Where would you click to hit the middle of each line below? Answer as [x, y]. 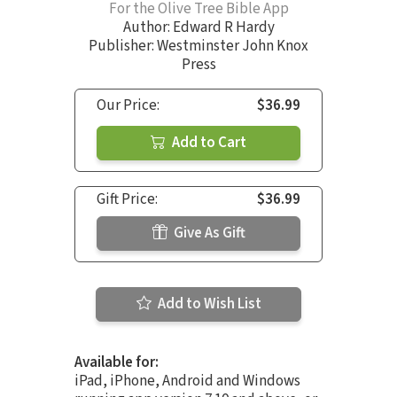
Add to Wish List [208, 304]
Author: [148, 28]
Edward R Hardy [223, 28]
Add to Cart [208, 143]
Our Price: [128, 106]
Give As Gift [208, 234]
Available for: [117, 363]
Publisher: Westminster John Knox [198, 47]
